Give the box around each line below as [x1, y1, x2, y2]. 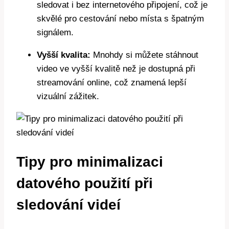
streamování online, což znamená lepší [37, 78, 187, 88]
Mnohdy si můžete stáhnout [90, 50, 198, 60]
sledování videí [16, 197, 121, 213]
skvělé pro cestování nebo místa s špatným [37, 14, 204, 24]
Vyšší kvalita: [37, 50, 90, 60]
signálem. [37, 28, 74, 38]
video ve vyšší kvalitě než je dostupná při [37, 64, 195, 74]
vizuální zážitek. [37, 91, 99, 102]
